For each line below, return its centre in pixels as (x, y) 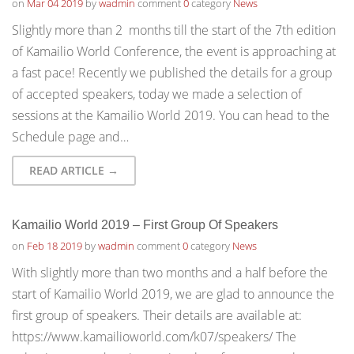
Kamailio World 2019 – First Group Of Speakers (145, 225)
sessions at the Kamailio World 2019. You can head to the (171, 115)
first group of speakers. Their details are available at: (157, 315)
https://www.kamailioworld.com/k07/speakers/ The (154, 337)
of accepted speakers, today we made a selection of (157, 94)
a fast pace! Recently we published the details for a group (172, 73)
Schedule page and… (70, 137)
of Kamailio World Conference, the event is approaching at (174, 51)
